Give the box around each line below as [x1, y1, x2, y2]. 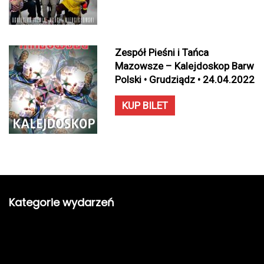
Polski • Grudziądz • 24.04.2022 [115, 74, 255, 85]
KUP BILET [122, 100, 168, 111]
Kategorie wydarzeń [9, 195, 114, 210]
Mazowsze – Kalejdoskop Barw [115, 60, 254, 72]
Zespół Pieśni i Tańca [115, 47, 209, 58]
